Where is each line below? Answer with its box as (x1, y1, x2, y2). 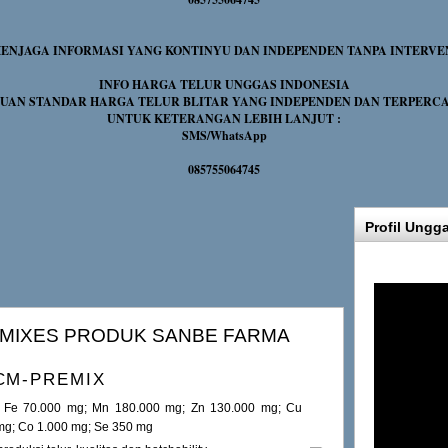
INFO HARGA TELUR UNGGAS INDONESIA (98, 76, 350, 93)
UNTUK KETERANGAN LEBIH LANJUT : (107, 110, 341, 127)
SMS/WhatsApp (181, 127, 267, 144)
